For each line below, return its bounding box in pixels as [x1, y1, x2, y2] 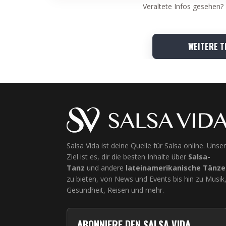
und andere [85, 162, 126, 173]
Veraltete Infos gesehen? [142, 1, 223, 11]
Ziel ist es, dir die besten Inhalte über [67, 151, 188, 161]
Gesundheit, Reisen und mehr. [67, 185, 164, 195]
